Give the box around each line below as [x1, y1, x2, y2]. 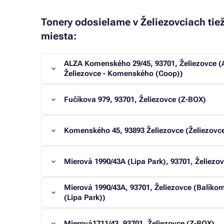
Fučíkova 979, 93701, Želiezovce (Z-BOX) [64, 95, 206, 104]
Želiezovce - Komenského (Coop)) [64, 69, 183, 78]
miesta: [41, 30, 77, 42]
